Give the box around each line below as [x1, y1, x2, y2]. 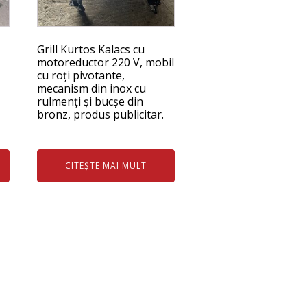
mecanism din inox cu [37, 81, 147, 97]
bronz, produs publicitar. [37, 107, 164, 123]
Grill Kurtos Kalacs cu [37, 42, 145, 58]
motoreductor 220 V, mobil [37, 55, 175, 71]
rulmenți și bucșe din [37, 94, 144, 110]
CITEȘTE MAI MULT [65, 160, 147, 172]
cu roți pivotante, [37, 68, 125, 84]
